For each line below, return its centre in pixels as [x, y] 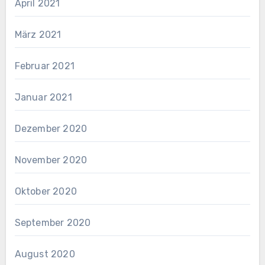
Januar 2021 [43, 97]
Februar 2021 [44, 66]
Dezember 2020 [51, 128]
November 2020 [51, 160]
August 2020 [45, 254]
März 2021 [38, 34]
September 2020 [53, 222]
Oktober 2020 [46, 191]
